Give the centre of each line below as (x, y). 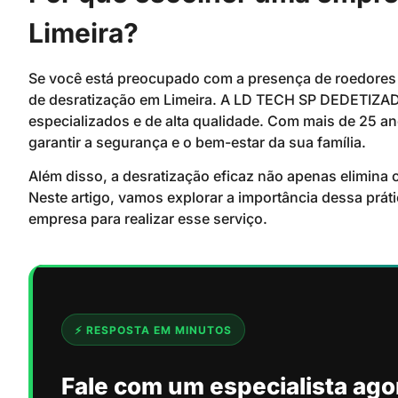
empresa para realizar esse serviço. (148, 219)
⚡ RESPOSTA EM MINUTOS (153, 330)
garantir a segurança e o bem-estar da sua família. (197, 142)
